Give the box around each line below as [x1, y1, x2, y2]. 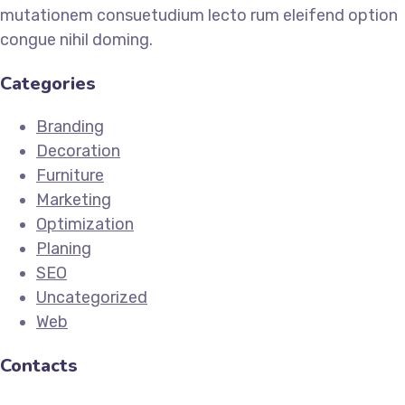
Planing [36, 238, 91, 259]
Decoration [36, 140, 120, 161]
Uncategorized [36, 287, 147, 307]
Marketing [36, 189, 111, 210]
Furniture [36, 165, 104, 185]
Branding [36, 116, 104, 137]
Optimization [36, 213, 134, 234]
